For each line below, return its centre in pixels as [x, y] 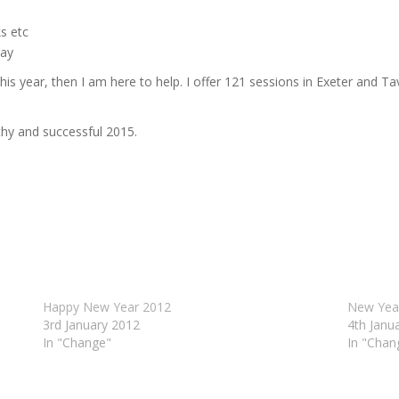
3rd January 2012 [91, 324]
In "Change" [77, 342]
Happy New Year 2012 [106, 306]
